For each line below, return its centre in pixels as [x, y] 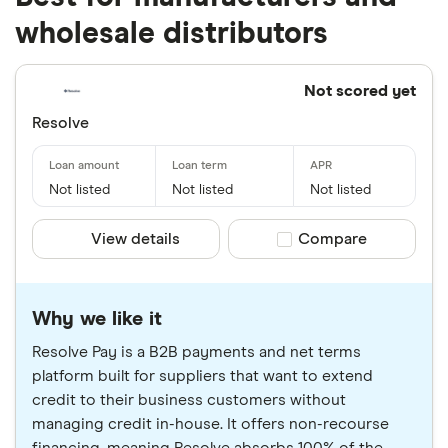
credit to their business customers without [189, 400]
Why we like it [97, 319]
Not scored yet [359, 91]
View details [136, 239]
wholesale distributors [171, 34]
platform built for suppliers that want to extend [202, 376]
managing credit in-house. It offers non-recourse [210, 424]
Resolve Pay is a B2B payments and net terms [196, 352]
